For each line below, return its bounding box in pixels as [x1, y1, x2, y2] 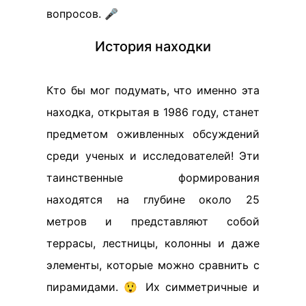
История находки [95, 38, 211, 55]
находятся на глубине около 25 [46, 192, 260, 206]
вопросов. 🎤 [46, 6, 118, 20]
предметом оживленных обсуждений [46, 126, 260, 141]
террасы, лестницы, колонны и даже [46, 236, 260, 250]
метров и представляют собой [46, 214, 260, 228]
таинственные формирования [46, 170, 260, 184]
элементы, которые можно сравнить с [46, 258, 260, 272]
